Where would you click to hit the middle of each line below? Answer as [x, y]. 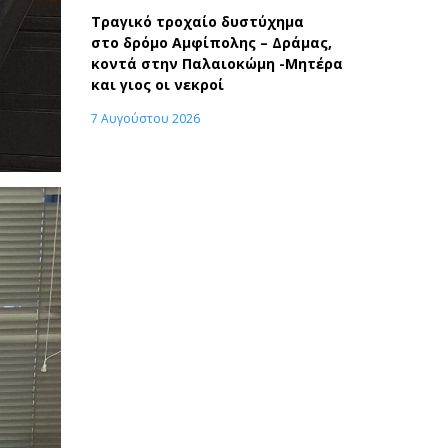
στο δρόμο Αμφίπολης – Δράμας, [211, 42]
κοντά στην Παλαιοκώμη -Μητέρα [217, 63]
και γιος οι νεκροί [157, 84]
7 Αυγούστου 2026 [145, 118]
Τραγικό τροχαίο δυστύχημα [197, 21]
